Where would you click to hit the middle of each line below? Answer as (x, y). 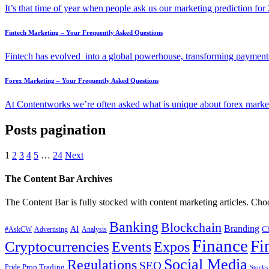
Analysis (94, 230)
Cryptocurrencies (57, 247)
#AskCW (18, 230)
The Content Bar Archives (59, 179)
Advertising (51, 230)
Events (131, 247)
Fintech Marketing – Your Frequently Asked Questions (84, 33)
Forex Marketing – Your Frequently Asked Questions (82, 80)
